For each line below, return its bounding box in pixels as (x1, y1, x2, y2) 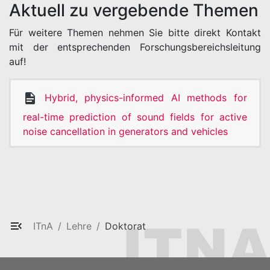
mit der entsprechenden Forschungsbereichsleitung (9, 41, 261, 53)
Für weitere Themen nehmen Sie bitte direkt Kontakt (9, 27, 261, 39)
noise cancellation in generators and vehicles (23, 125, 228, 137)
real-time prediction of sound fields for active (23, 111, 247, 123)
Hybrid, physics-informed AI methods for (44, 91, 248, 104)
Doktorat (105, 220, 146, 232)
